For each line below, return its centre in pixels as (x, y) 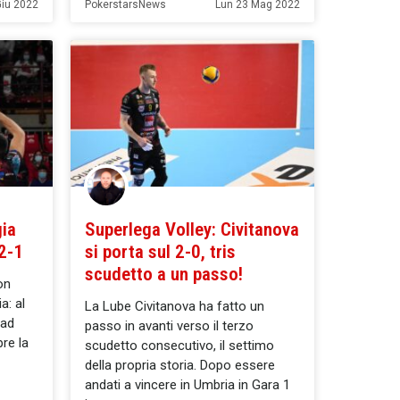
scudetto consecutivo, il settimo (179, 346)
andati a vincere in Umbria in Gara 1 (187, 385)
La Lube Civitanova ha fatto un (175, 307)
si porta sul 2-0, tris (160, 252)
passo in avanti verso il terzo (169, 326)
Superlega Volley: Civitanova (192, 230)
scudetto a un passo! (164, 275)
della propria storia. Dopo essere (180, 366)
